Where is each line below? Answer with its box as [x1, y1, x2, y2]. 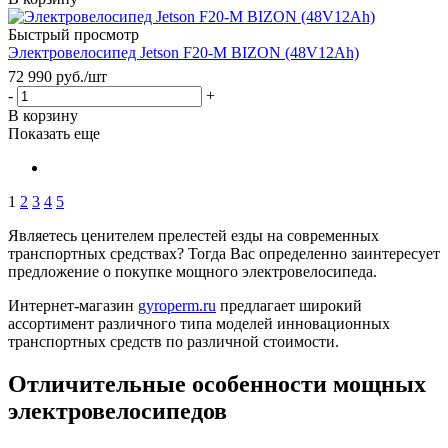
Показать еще [8, 124, 100, 142]
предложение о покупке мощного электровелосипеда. [8, 262, 377, 280]
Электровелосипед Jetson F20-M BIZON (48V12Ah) [8, 43, 359, 61]
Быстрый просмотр [8, 25, 139, 43]
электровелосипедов [8, 397, 227, 424]
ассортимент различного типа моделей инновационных [8, 314, 390, 332]
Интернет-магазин [8, 296, 138, 314]
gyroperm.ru [138, 296, 216, 314]
